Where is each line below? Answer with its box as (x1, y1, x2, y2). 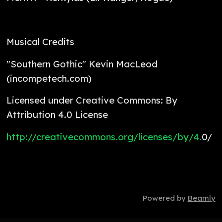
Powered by (142, 193, 188, 203)
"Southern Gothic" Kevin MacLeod (6, 57, 158, 70)
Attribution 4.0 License (6, 109, 111, 121)
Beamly (187, 193, 216, 203)
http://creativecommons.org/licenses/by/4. (6, 130, 202, 143)
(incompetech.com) (6, 72, 92, 84)
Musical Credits (6, 36, 75, 48)
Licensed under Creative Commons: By (6, 94, 178, 107)
